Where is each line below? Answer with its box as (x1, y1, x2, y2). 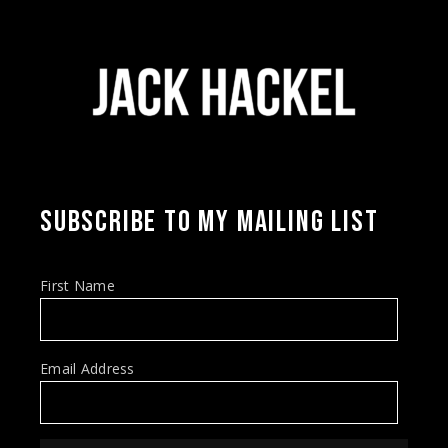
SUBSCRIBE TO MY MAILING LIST (40, 203, 379, 240)
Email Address (40, 358, 135, 378)
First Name (40, 275, 115, 295)
